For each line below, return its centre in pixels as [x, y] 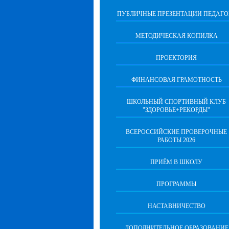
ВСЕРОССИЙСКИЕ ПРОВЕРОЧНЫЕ [176, 132]
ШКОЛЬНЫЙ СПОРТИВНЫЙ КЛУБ [176, 102]
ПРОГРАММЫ [176, 184]
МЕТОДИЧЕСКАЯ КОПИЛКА [176, 36]
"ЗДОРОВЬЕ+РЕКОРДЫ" [176, 110]
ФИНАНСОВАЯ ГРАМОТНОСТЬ [176, 80]
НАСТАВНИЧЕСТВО [176, 206]
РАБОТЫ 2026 [176, 140]
